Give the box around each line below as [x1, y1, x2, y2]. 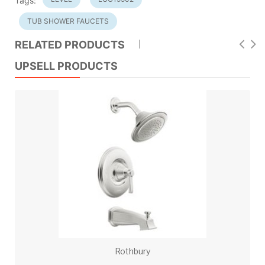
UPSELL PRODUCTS [15, 59, 118, 72]
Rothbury [115, 245, 150, 256]
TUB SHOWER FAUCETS [27, 16, 109, 25]
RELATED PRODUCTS [15, 38, 125, 51]
